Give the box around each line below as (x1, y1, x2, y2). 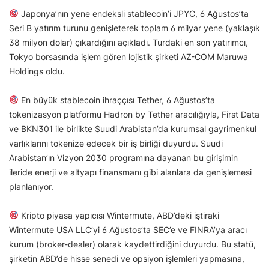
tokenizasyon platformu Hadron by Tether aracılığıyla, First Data (9, 109, 259, 119)
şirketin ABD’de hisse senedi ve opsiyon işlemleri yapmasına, (9, 253, 244, 264)
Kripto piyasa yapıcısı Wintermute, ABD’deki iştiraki (18, 210, 219, 220)
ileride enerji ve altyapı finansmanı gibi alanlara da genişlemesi (9, 166, 252, 177)
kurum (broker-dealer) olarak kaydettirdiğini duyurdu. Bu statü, (9, 238, 256, 249)
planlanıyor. (9, 181, 53, 192)
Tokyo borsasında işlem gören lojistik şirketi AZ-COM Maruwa (9, 51, 248, 62)
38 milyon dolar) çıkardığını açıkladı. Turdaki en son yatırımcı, (9, 37, 248, 47)
